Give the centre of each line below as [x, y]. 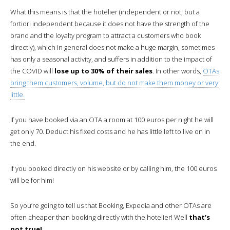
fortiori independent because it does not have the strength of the [110, 23]
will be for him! [32, 180]
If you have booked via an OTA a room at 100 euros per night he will [112, 119]
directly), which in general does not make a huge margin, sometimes [112, 47]
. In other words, [178, 71]
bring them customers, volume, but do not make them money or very [114, 82]
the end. [23, 143]
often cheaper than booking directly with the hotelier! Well [100, 217]
